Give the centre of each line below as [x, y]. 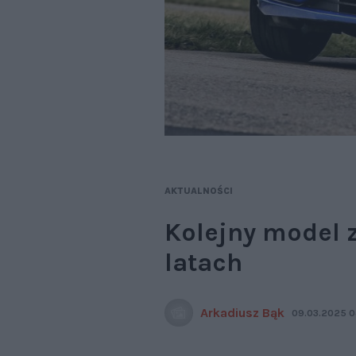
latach [203, 262]
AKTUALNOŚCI [199, 190]
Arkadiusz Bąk [242, 312]
